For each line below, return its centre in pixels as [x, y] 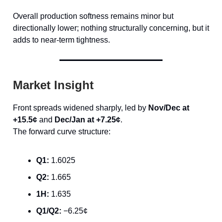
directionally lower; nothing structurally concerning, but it [111, 28]
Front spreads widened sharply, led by [81, 108]
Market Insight [53, 85]
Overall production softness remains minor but [93, 16]
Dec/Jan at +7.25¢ [87, 120]
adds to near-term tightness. [61, 40]
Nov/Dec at [169, 108]
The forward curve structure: [62, 132]
